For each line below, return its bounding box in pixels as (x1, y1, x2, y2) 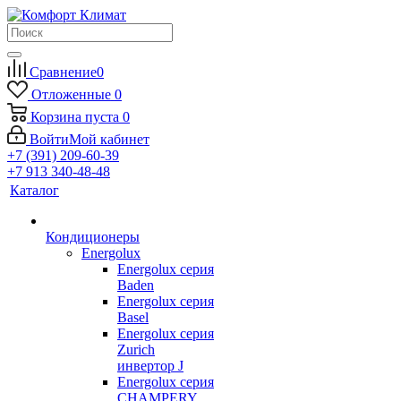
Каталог (10, 183, 59, 198)
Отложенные (30, 87, 111, 102)
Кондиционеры (46, 229, 140, 244)
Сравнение (30, 64, 97, 80)
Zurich (117, 342, 155, 357)
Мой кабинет (69, 132, 149, 147)
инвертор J (117, 358, 183, 373)
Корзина (30, 109, 81, 124)
